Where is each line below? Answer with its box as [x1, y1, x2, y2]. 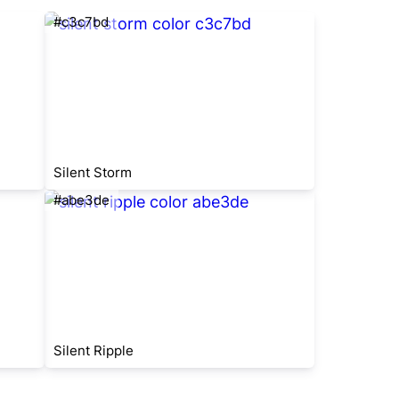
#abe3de [53, 191, 110, 208]
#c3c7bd [53, 13, 109, 30]
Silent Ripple [53, 342, 134, 359]
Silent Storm [53, 164, 132, 181]
